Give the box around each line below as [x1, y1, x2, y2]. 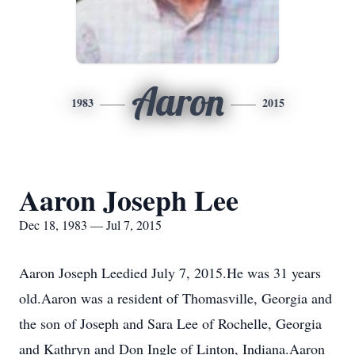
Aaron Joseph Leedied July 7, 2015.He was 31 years [19, 263, 321, 282]
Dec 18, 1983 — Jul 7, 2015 [19, 216, 162, 233]
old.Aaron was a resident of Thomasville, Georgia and [19, 288, 332, 307]
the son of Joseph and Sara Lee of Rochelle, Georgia [19, 314, 322, 333]
